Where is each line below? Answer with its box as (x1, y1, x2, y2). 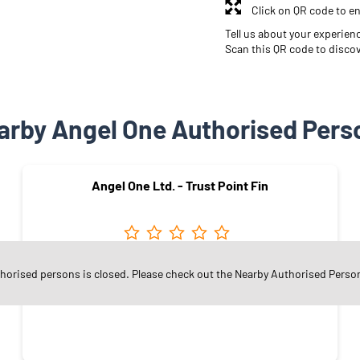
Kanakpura (153, 264, 207, 278)
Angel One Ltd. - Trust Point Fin (92, 177, 268, 193)
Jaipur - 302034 (141, 279, 219, 293)
